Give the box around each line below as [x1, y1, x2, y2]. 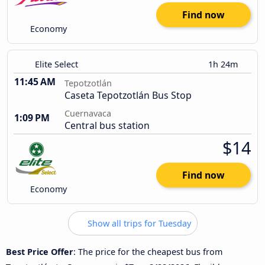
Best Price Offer [6, 245, 73, 257]
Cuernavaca [64, 108, 111, 119]
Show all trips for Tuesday [85, 218, 191, 230]
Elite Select [35, 59, 78, 70]
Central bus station [64, 119, 150, 132]
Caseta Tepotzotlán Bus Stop [64, 89, 192, 102]
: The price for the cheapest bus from [73, 245, 222, 257]
